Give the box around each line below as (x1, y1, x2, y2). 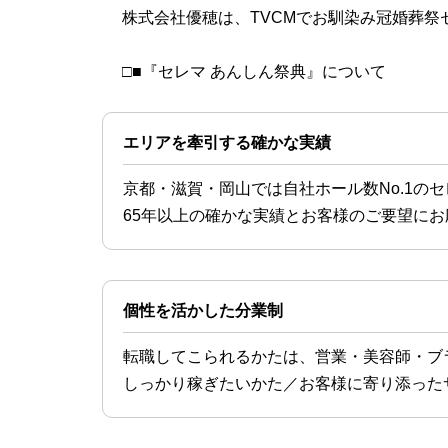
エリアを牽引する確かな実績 (123, 133, 331, 151)
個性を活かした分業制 (123, 301, 283, 319)
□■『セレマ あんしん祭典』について (122, 62, 386, 80)
